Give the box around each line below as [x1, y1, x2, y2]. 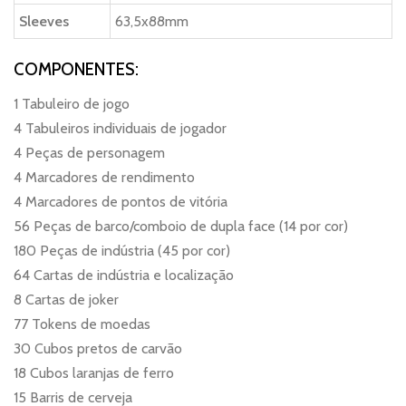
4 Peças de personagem [14, 143, 165, 161]
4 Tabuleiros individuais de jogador [14, 119, 227, 137]
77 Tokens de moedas [14, 314, 150, 333]
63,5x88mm [115, 12, 188, 30]
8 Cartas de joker [14, 290, 119, 308]
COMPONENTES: [14, 58, 139, 80]
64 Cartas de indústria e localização [14, 266, 234, 284]
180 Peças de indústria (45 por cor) [14, 241, 230, 259]
